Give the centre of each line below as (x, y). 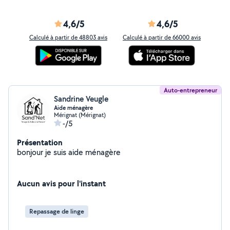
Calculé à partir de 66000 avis (162, 37)
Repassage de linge (57, 211)
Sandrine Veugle (81, 99)
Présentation (40, 142)
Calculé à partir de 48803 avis (68, 37)
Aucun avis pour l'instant (61, 183)
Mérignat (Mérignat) (80, 115)
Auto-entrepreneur (190, 90)
